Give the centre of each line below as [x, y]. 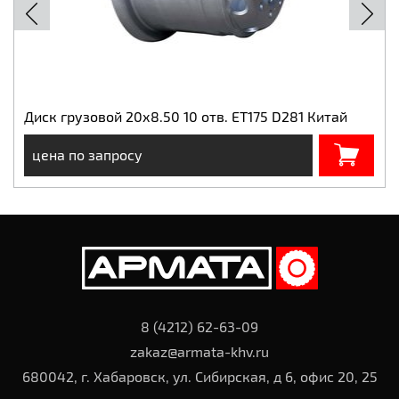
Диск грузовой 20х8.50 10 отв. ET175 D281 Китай [186, 116]
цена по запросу [87, 155]
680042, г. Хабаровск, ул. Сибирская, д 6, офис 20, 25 [199, 376]
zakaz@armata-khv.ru [199, 351]
